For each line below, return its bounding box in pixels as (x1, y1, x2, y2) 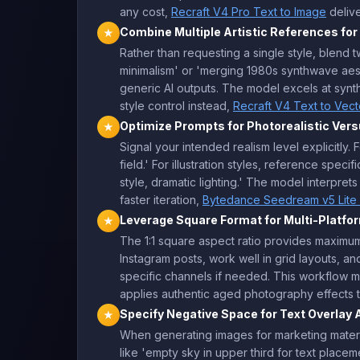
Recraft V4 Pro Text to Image (171, 5, 326, 18)
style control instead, (120, 99, 233, 112)
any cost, (120, 5, 171, 18)
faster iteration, (120, 193, 202, 207)
